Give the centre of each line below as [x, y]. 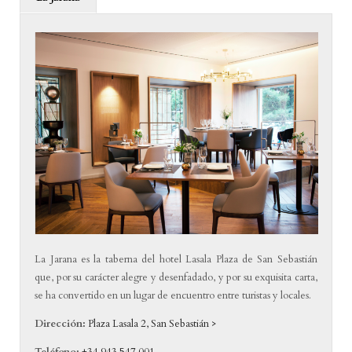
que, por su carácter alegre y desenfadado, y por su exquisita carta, [176, 278]
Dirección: [60, 324]
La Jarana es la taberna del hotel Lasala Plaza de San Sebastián [176, 260]
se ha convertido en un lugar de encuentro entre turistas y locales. [173, 296]
